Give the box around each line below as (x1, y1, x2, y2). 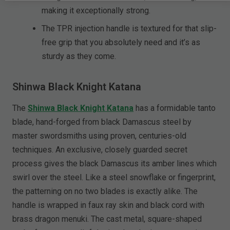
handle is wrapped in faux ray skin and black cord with (12, 200, 205, 210)
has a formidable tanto (133, 103, 216, 113)
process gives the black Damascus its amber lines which (12, 159, 217, 169)
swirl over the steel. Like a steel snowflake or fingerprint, (12, 172, 216, 183)
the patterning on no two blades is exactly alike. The (12, 186, 198, 197)
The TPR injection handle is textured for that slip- (42, 24, 217, 34)
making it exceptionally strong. (42, 6, 151, 16)
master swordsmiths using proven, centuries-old (12, 131, 187, 141)
